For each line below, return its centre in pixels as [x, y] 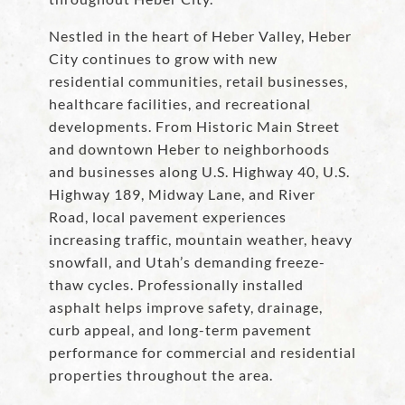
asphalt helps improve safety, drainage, [186, 307]
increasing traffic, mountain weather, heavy [201, 240]
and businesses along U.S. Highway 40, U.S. [199, 172]
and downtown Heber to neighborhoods [189, 149]
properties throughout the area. [161, 375]
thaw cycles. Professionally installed [176, 285]
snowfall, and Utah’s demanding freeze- [187, 262]
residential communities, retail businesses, [198, 81]
